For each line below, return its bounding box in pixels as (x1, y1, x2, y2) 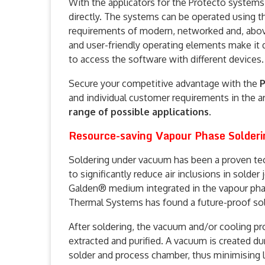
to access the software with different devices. (69, 53, 264, 66)
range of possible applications (69, 106, 209, 118)
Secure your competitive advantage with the (69, 77, 260, 90)
